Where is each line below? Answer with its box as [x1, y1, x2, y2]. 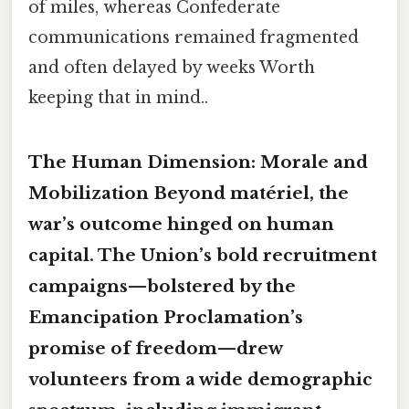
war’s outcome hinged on [28, 213, 267, 235]
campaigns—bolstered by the [28, 275, 296, 297]
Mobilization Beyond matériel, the [28, 182, 349, 204]
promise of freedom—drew [28, 337, 282, 359]
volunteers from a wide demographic [28, 368, 372, 390]
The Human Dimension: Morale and [28, 151, 368, 173]
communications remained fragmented [28, 26, 359, 47]
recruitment [258, 244, 377, 266]
